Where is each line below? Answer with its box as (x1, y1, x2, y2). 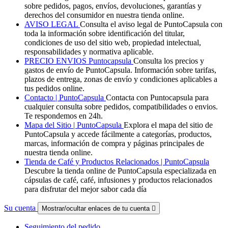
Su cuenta (4, 203, 38, 212)
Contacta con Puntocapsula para (106, 93, 209, 102)
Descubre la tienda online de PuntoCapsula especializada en (24, 166, 216, 175)
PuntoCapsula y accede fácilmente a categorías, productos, (24, 129, 212, 138)
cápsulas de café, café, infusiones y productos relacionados (24, 175, 212, 184)
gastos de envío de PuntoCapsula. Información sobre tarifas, (24, 65, 216, 74)
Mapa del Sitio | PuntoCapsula (24, 120, 124, 129)
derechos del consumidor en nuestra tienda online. (24, 10, 184, 19)
